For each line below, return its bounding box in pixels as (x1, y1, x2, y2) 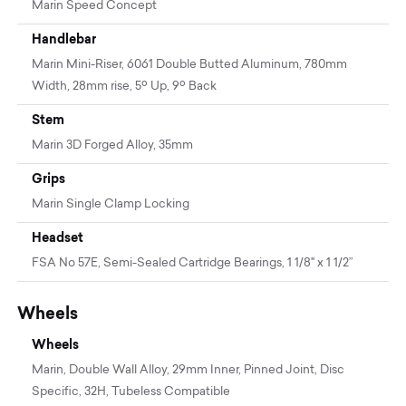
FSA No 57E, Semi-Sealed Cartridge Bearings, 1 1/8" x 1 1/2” (32, 256, 354, 269)
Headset (32, 229, 84, 245)
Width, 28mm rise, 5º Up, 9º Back (32, 80, 217, 92)
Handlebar (32, 31, 97, 46)
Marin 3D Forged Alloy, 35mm (32, 139, 194, 151)
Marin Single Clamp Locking (32, 198, 190, 210)
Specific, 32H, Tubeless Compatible (32, 385, 231, 398)
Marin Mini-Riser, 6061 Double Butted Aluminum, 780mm (32, 58, 348, 71)
